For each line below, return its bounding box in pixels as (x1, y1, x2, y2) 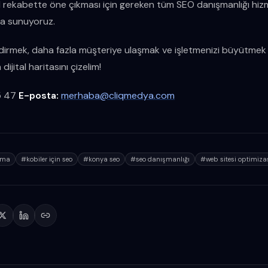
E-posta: (19, 89, 59, 102)
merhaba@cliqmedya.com (61, 89, 175, 102)
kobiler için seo (26, 155, 72, 163)
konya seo (89, 155, 120, 163)
